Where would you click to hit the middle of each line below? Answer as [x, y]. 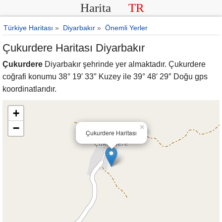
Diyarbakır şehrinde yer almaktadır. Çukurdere [124, 64]
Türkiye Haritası [28, 28]
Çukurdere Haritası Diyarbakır [74, 48]
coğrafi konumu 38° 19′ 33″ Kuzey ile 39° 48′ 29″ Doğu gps [105, 77]
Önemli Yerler [126, 28]
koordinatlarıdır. [29, 89]
